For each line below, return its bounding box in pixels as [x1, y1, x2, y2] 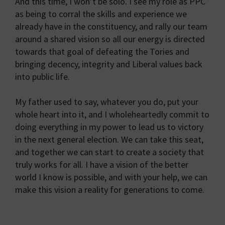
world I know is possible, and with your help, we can [15, 171, 207, 183]
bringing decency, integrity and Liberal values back [15, 58, 202, 70]
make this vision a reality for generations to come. [15, 184, 204, 196]
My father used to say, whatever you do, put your [15, 96, 198, 108]
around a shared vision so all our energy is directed [15, 33, 205, 45]
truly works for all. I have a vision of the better [15, 159, 188, 171]
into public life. [15, 71, 70, 83]
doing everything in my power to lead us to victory [15, 121, 203, 133]
